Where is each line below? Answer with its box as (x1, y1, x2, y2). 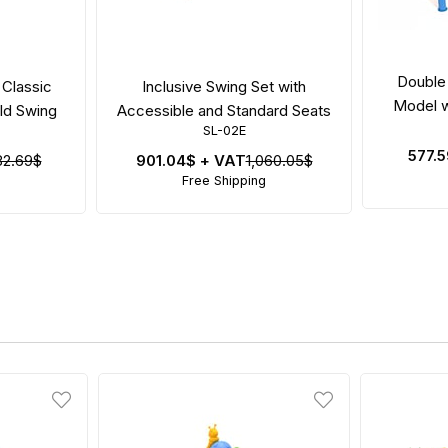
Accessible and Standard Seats (117, 100, 331, 120)
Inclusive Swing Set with (142, 76, 306, 96)
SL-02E (202, 122, 246, 138)
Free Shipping (182, 172, 266, 188)
